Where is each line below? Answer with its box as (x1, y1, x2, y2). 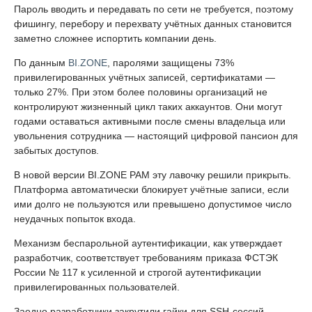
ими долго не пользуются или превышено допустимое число (14, 198, 292, 210)
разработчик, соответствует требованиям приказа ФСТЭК (14, 251, 278, 263)
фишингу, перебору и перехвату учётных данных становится (14, 17, 292, 29)
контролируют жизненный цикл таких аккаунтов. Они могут (14, 100, 282, 112)
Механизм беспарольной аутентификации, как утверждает (14, 237, 282, 249)
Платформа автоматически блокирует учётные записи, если (14, 183, 289, 195)
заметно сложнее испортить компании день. (14, 32, 217, 44)
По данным (14, 56, 68, 68)
